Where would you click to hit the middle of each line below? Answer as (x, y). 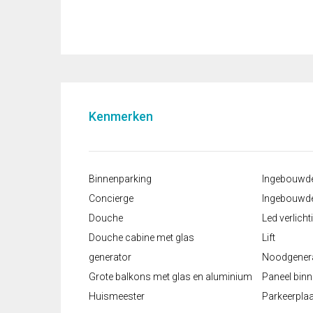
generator (110, 257)
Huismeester (117, 297)
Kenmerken (121, 117)
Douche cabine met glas (141, 238)
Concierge (111, 199)
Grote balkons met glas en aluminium (170, 277)
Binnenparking (120, 179)
